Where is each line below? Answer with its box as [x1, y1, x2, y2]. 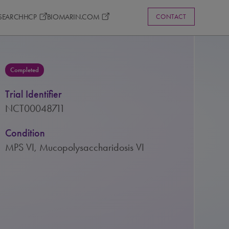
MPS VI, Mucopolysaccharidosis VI [5, 141, 145, 153]
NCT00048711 [5, 102, 65, 114]
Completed [10, 66, 39, 74]
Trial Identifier [5, 88, 62, 100]
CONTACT [156, 13, 187, 20]
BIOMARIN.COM [47, 12, 100, 21]
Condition [5, 127, 45, 139]
